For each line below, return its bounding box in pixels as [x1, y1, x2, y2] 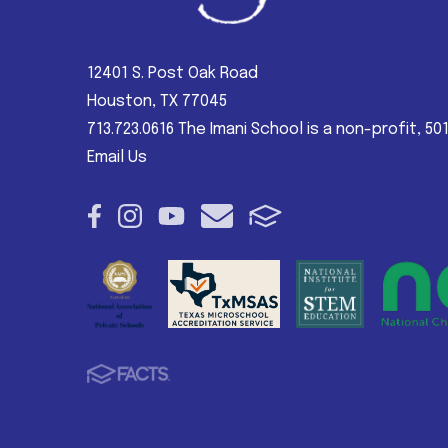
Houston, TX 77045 [87, 93, 227, 111]
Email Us [87, 149, 147, 167]
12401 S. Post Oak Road [87, 65, 258, 83]
